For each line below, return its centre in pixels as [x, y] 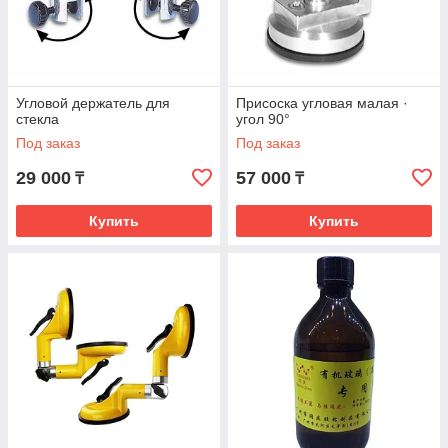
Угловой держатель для [93, 103]
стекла [37, 119]
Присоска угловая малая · [322, 103]
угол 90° [263, 119]
